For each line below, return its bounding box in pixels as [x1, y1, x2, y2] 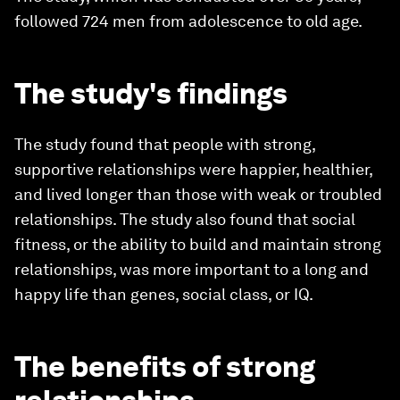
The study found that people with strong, [14, 135, 315, 154]
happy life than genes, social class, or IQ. [14, 285, 313, 304]
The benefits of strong [14, 349, 315, 384]
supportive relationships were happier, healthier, [14, 160, 372, 179]
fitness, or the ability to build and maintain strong [14, 235, 381, 254]
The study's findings [14, 76, 287, 111]
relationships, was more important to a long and [14, 260, 369, 279]
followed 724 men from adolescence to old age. [14, 12, 362, 30]
